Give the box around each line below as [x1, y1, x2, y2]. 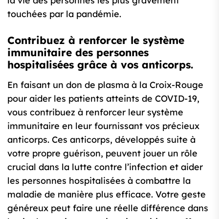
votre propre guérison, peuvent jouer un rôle [7, 148, 197, 159]
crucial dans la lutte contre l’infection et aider [7, 161, 203, 173]
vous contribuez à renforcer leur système [7, 107, 183, 118]
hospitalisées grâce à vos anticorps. [7, 58, 193, 71]
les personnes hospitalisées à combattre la [7, 175, 191, 187]
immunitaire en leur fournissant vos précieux [7, 120, 199, 132]
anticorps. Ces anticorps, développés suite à [7, 134, 196, 146]
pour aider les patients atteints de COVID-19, [7, 93, 199, 105]
